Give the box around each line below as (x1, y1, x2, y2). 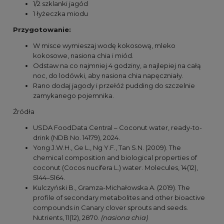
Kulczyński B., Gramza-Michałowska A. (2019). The (33, 183, 190, 192)
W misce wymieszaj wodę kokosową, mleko (33, 41, 175, 50)
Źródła (13, 107, 34, 116)
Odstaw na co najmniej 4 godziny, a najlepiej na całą (33, 61, 201, 70)
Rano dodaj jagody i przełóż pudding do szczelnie (33, 81, 195, 90)
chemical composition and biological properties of (33, 153, 197, 162)
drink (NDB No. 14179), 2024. (33, 133, 120, 142)
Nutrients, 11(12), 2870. (33, 213, 101, 222)
